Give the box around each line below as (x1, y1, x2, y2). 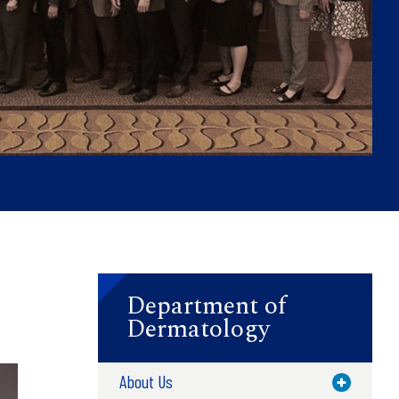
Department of (126, 286, 287, 325)
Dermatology (126, 309, 270, 348)
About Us (118, 370, 173, 392)
